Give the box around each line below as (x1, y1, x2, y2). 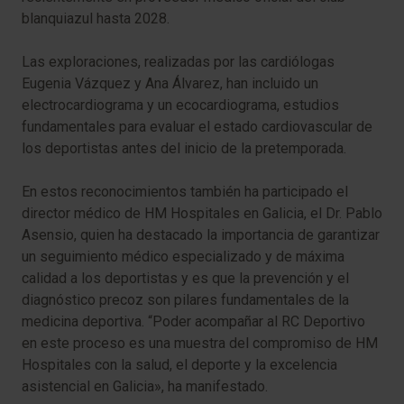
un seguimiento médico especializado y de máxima (22, 247, 344, 265)
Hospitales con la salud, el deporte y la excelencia (22, 355, 337, 373)
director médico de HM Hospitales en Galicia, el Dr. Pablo (22, 204, 382, 222)
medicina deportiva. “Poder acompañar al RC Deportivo (22, 312, 365, 330)
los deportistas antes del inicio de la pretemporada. (22, 139, 346, 157)
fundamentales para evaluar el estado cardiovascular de (22, 117, 372, 135)
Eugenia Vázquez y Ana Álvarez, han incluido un (22, 74, 318, 92)
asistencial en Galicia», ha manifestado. (22, 377, 268, 395)
